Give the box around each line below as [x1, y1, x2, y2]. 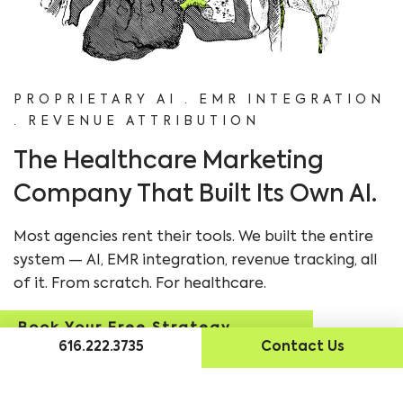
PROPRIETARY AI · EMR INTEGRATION [13, 94, 385, 106]
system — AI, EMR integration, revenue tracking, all [13, 254, 377, 268]
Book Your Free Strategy [18, 321, 231, 335]
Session [18, 343, 82, 356]
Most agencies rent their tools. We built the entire [13, 230, 373, 245]
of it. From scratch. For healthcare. [13, 277, 266, 291]
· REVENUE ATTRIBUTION [13, 115, 260, 128]
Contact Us [260, 340, 345, 354]
